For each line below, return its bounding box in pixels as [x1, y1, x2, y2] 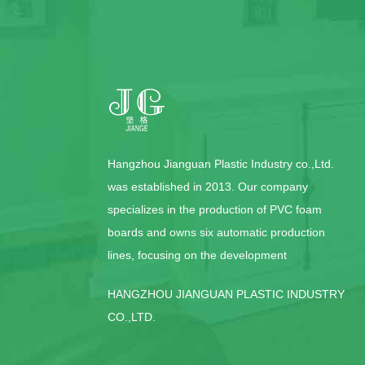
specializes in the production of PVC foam [108, 203, 322, 216]
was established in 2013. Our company [108, 180, 308, 193]
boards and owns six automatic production [108, 226, 325, 239]
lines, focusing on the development [108, 248, 287, 262]
